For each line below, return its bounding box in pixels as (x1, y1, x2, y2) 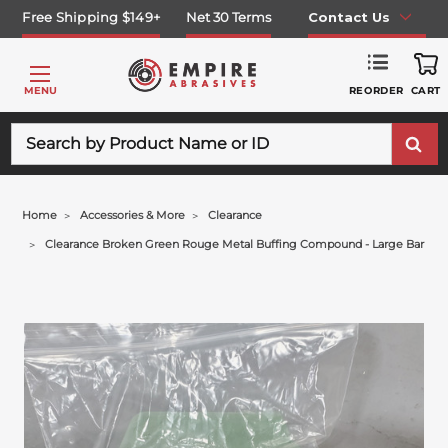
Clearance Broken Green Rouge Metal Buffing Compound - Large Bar (45, 237, 425, 251)
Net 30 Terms (186, 8, 272, 25)
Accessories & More (80, 208, 186, 222)
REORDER (348, 83, 404, 97)
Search (10, 123, 59, 142)
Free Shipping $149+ (22, 8, 161, 25)
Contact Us (307, 8, 390, 25)
